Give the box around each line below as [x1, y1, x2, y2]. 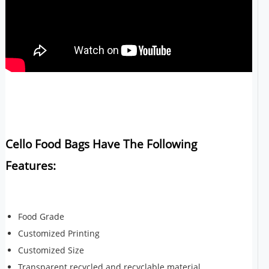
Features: [5, 158, 71, 174]
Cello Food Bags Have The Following [5, 136, 197, 152]
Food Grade [17, 211, 64, 223]
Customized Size [17, 244, 84, 256]
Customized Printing [17, 228, 100, 240]
